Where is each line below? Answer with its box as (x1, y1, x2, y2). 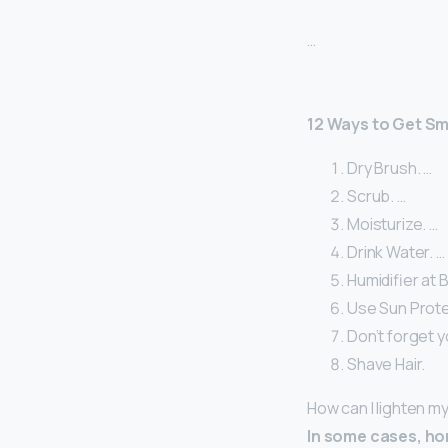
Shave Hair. (347, 353, 426, 376)
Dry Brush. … (347, 157, 433, 180)
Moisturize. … (347, 213, 438, 236)
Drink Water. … (347, 241, 445, 264)
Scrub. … (347, 185, 406, 208)
